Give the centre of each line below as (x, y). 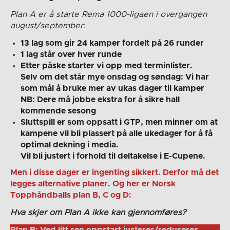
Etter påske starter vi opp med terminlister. (106, 66)
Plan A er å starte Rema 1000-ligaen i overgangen (108, 15)
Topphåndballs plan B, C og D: (71, 195)
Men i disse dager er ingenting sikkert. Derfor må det (114, 173)
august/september (46, 26)
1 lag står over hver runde (71, 55)
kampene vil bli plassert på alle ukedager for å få (116, 134)
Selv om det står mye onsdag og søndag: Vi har (114, 77)
